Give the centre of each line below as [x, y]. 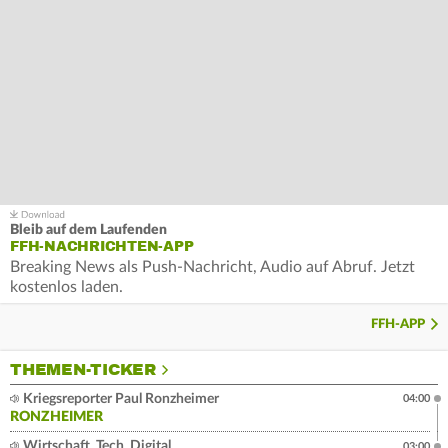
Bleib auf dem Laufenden [88, 229]
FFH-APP [398, 324]
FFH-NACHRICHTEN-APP [102, 246]
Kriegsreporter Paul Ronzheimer [119, 398]
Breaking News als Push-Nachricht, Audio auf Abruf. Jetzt [212, 266]
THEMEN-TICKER [83, 369]
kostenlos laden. [66, 286]
